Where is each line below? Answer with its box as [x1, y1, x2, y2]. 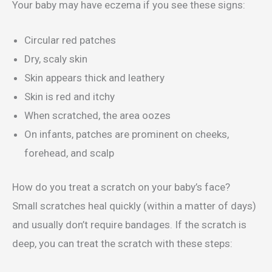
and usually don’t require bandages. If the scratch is [12, 219, 246, 231]
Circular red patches [24, 33, 116, 46]
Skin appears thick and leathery [24, 71, 165, 84]
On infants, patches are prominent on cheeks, [24, 127, 229, 140]
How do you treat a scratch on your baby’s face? [12, 181, 230, 194]
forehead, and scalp [24, 146, 117, 159]
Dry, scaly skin [24, 52, 90, 65]
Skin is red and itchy [24, 90, 115, 103]
